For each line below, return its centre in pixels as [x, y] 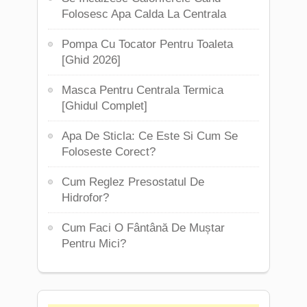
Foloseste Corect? [109, 152]
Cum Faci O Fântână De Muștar [143, 228]
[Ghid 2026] [91, 60]
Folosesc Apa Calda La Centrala [144, 14]
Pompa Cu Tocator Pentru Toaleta [147, 44]
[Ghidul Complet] [105, 106]
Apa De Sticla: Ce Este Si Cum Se [150, 136]
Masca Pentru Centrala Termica [143, 90]
